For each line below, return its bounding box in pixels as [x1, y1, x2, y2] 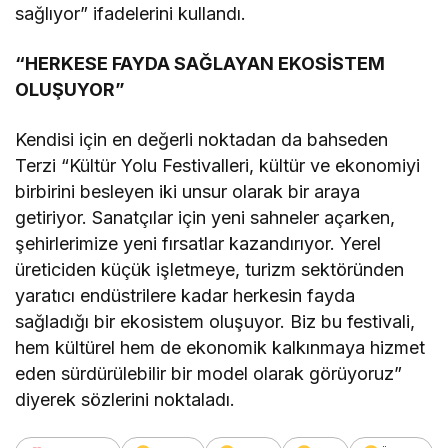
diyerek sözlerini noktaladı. [15, 388, 236, 410]
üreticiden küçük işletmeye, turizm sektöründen [15, 258, 405, 280]
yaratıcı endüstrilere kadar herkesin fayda [15, 284, 356, 306]
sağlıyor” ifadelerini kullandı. [15, 2, 247, 24]
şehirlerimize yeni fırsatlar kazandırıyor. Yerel [15, 232, 382, 254]
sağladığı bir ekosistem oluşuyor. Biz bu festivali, [15, 310, 416, 332]
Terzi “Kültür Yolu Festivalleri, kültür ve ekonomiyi [15, 154, 421, 176]
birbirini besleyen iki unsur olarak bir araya [15, 180, 361, 202]
